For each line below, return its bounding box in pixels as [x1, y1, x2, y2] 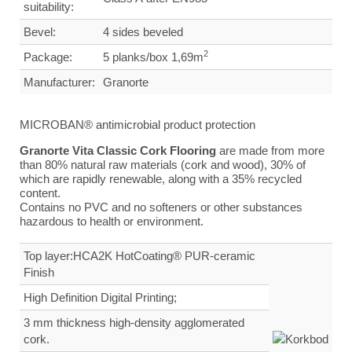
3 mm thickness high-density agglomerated [24, 316, 244, 330]
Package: [24, 50, 72, 64]
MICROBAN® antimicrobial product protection [20, 118, 258, 132]
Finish [24, 266, 54, 280]
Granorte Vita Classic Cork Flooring [20, 144, 216, 158]
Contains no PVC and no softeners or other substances [20, 200, 302, 214]
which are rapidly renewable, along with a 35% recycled [20, 172, 302, 186]
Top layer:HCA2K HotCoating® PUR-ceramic [24, 249, 255, 263]
